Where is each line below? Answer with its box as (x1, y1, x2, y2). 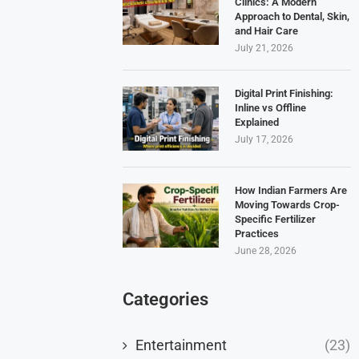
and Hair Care (235, 24, 299, 37)
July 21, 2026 (235, 42, 294, 54)
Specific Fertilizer (235, 212, 317, 225)
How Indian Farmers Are (235, 184, 348, 196)
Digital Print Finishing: (235, 87, 334, 99)
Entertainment (135, 336, 228, 353)
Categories (123, 288, 209, 309)
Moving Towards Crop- (235, 198, 341, 211)
